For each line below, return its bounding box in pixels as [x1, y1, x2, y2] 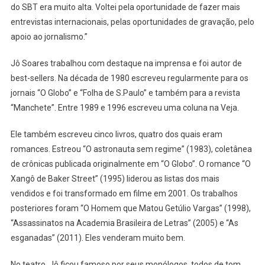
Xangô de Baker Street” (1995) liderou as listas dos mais [10, 174, 219, 184]
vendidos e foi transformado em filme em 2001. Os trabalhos [10, 189, 238, 199]
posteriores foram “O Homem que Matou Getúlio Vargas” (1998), [10, 203, 251, 214]
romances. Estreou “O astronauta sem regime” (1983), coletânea [10, 144, 252, 154]
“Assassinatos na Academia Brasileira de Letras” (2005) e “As [10, 218, 238, 228]
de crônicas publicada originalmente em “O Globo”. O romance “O [10, 159, 251, 169]
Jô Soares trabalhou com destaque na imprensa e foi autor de [10, 59, 242, 69]
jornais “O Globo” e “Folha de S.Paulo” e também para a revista [10, 88, 240, 98]
